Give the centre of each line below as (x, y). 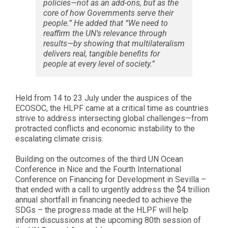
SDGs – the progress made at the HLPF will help (102, 210)
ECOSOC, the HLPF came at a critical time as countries (112, 108)
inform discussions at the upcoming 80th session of (108, 220)
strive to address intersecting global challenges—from (112, 119)
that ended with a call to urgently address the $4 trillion (112, 190)
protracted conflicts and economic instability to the (105, 129)
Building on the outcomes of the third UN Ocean (99, 159)
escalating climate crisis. (59, 139)
